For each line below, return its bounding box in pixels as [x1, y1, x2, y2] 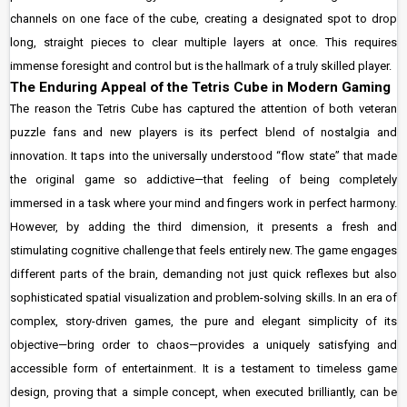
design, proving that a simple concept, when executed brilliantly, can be [10, 385, 397, 399]
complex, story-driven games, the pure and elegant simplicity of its [10, 314, 397, 328]
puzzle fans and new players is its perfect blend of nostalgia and [10, 125, 397, 139]
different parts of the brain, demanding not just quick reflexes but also [10, 267, 397, 281]
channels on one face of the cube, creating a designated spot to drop [10, 12, 397, 25]
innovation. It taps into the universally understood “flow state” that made [10, 149, 397, 163]
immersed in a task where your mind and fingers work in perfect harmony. [10, 196, 397, 210]
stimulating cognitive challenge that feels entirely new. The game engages [10, 243, 397, 257]
